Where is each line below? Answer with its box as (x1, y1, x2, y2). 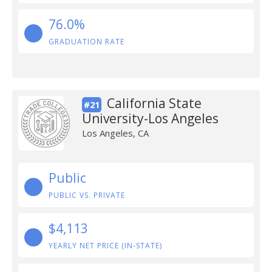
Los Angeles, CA (81, 127, 149, 139)
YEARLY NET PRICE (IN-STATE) (49, 240, 162, 251)
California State (106, 95, 202, 112)
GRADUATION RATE (49, 36, 124, 47)
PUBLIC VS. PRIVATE (49, 190, 125, 200)
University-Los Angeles (81, 110, 219, 127)
